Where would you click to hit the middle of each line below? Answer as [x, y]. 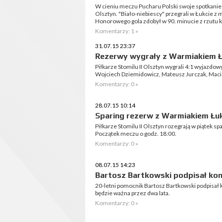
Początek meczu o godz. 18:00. [136, 134]
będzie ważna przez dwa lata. [133, 193]
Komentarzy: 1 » [117, 31]
